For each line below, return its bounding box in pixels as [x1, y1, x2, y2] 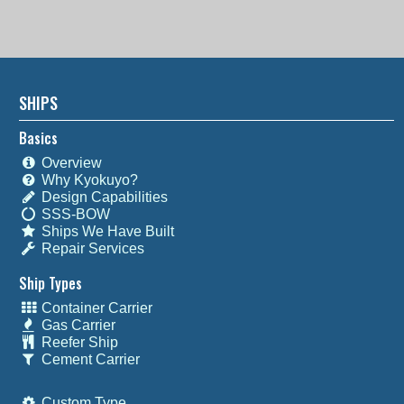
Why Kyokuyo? [37, 171, 138, 188]
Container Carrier [37, 299, 152, 316]
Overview [37, 154, 102, 170]
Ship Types [19, 271, 83, 294]
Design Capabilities [37, 188, 168, 205]
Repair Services [37, 240, 144, 256]
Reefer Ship [37, 334, 118, 350]
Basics [19, 126, 59, 149]
